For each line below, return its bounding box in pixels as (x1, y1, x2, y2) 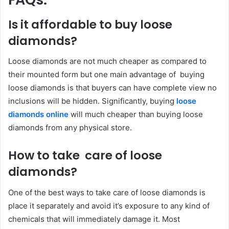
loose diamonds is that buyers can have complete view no (8, 83, 217, 93)
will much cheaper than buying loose (68, 109, 203, 120)
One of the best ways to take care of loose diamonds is (8, 187, 205, 197)
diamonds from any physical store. (8, 123, 134, 133)
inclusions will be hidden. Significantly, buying (8, 96, 176, 106)
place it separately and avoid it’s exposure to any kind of (8, 200, 210, 211)
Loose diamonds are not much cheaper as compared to (8, 56, 207, 66)
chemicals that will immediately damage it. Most (8, 214, 180, 224)
